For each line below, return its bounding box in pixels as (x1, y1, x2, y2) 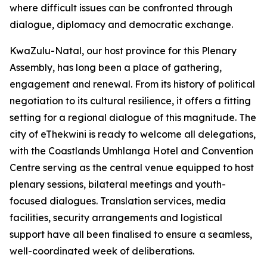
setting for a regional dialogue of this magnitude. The (10, 111, 256, 123)
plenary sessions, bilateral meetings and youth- (10, 178, 226, 190)
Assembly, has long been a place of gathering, (10, 61, 222, 73)
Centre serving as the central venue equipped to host (10, 162, 254, 173)
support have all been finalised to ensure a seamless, (10, 228, 252, 240)
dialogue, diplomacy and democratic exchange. (10, 18, 233, 30)
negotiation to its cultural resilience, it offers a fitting (10, 95, 251, 107)
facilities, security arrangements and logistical (10, 212, 222, 223)
